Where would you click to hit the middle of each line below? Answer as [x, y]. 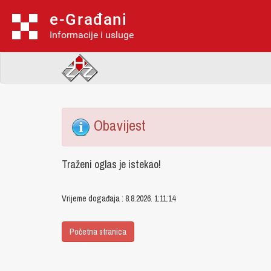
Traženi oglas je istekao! [111, 164]
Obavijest [118, 126]
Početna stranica [98, 232]
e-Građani [89, 19]
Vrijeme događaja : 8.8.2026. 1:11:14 [119, 198]
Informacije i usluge [92, 35]
